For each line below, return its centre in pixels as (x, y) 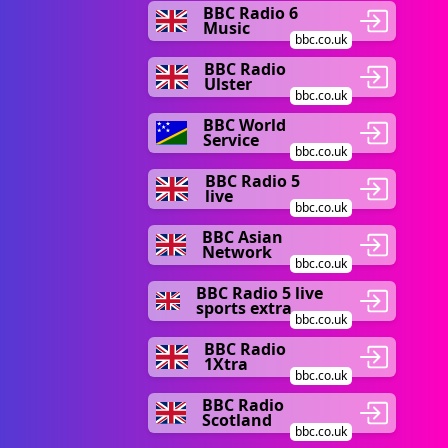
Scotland (236, 420)
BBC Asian (242, 237)
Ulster (228, 84)
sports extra (243, 308)
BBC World (244, 125)
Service (230, 140)
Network (236, 252)
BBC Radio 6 (250, 13)
